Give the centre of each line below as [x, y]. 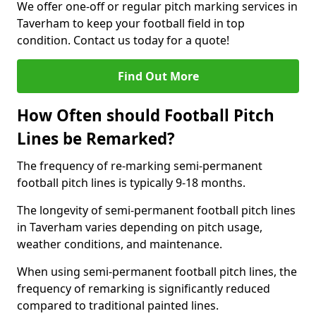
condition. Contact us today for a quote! [123, 40]
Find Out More [158, 76]
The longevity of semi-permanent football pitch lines [156, 210]
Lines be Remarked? [96, 139]
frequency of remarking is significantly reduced [144, 288]
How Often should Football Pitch [146, 115]
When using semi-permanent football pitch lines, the [157, 272]
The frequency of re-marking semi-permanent [140, 166]
